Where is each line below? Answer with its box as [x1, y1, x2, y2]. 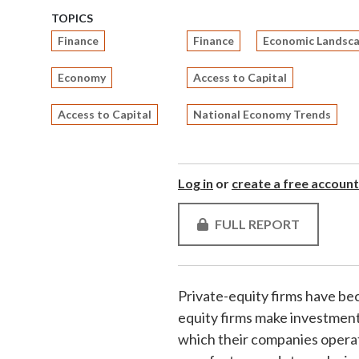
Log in [178, 175, 213, 191]
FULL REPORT [215, 216, 300, 232]
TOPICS [51, 11, 93, 25]
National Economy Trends [192, 107, 331, 121]
